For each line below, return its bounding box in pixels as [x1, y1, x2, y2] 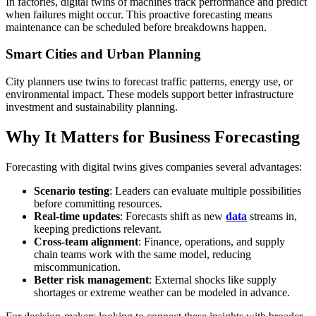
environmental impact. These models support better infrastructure [6, 88, 293, 101]
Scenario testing [34, 184, 109, 197]
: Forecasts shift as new [120, 209, 226, 222]
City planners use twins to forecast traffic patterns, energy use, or [6, 75, 293, 88]
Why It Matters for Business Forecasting [6, 128, 300, 147]
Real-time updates [34, 209, 120, 222]
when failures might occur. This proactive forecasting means [6, 8, 272, 20]
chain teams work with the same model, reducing [34, 248, 251, 260]
